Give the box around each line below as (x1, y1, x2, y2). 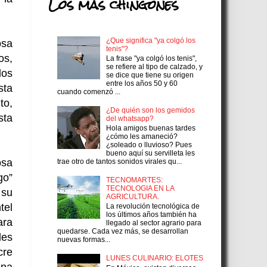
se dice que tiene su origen (105, 71, 194, 80)
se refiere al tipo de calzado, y (105, 63, 203, 72)
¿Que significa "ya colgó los (105, 36, 195, 45)
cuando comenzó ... (57, 88, 120, 97)
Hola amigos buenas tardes (105, 124, 195, 133)
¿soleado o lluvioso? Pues (105, 141, 192, 150)
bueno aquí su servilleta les (105, 149, 195, 158)
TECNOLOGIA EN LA (105, 184, 174, 193)
